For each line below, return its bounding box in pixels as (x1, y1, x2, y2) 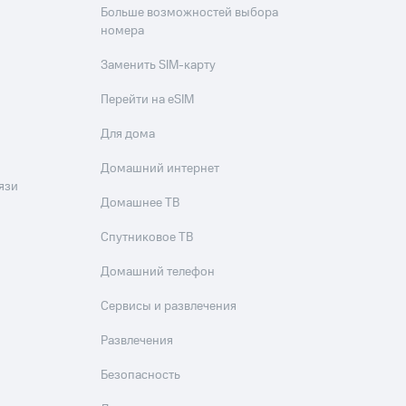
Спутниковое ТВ (101, 228, 194, 246)
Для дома (101, 125, 156, 143)
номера (101, 22, 145, 40)
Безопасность (101, 366, 181, 384)
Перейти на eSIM (101, 91, 195, 109)
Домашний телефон (101, 263, 216, 281)
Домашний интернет (101, 159, 220, 178)
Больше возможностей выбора (101, 4, 279, 22)
